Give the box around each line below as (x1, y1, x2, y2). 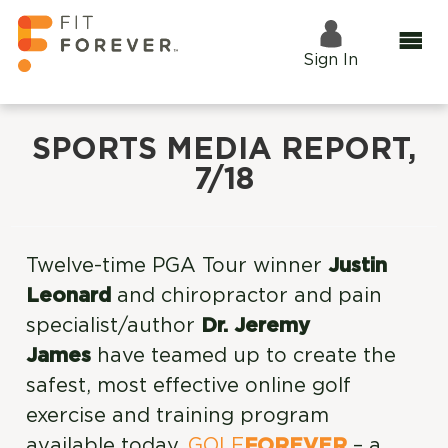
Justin (328, 256, 388, 276)
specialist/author (26, 316, 202, 336)
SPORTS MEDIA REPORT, (32, 135, 416, 165)
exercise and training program (26, 406, 330, 426)
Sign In (303, 52, 359, 68)
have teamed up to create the (91, 346, 397, 366)
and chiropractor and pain (111, 286, 383, 306)
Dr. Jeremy (201, 316, 311, 336)
